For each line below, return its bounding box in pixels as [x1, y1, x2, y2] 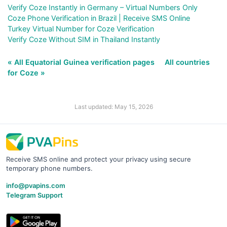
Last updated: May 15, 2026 [74, 102, 153, 110]
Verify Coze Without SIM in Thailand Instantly [8, 34, 160, 44]
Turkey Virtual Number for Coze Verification [8, 24, 154, 33]
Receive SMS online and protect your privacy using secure [6, 155, 191, 163]
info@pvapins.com [6, 181, 65, 190]
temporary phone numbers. [6, 164, 93, 172]
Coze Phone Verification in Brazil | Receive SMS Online [8, 13, 190, 22]
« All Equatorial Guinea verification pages [8, 57, 157, 66]
